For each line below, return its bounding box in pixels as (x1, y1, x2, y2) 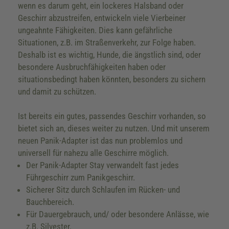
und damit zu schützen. (18, 86, 96, 97)
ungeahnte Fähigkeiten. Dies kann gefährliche (18, 25, 172, 35)
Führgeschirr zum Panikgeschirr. (26, 172, 135, 182)
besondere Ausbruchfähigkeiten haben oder (18, 62, 166, 72)
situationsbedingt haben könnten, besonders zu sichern (18, 74, 205, 84)
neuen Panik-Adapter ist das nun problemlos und (18, 135, 182, 146)
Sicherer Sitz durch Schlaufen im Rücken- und (26, 185, 180, 195)
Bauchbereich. (26, 197, 74, 207)
